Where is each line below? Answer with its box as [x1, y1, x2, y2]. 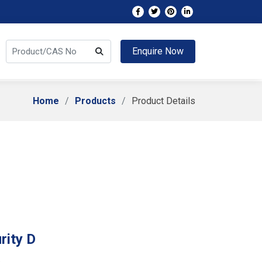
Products [75, 95, 116, 106]
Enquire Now [132, 45, 184, 57]
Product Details [132, 95, 195, 106]
